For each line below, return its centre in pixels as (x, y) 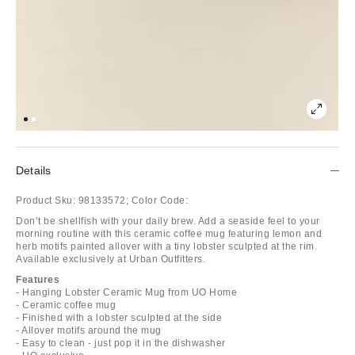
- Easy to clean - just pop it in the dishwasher (121, 343)
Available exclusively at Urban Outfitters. (111, 259)
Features (38, 279)
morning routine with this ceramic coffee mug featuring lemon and (169, 233)
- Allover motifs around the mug (89, 330)
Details (34, 170)
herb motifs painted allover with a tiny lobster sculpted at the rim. (166, 246)
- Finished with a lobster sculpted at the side (119, 317)
